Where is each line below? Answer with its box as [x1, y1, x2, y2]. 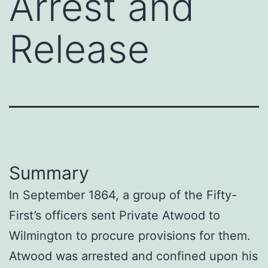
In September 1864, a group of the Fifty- [9, 187, 237, 202]
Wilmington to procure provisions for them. [9, 228, 251, 243]
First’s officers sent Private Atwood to [9, 208, 220, 223]
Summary [9, 162, 89, 184]
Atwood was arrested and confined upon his [9, 248, 258, 263]
